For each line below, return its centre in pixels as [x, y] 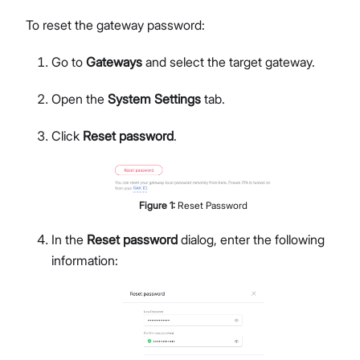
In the [69, 239]
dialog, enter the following [251, 239]
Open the [80, 99]
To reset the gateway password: [115, 25]
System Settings [154, 99]
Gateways [114, 62]
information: [85, 260]
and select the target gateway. [229, 62]
